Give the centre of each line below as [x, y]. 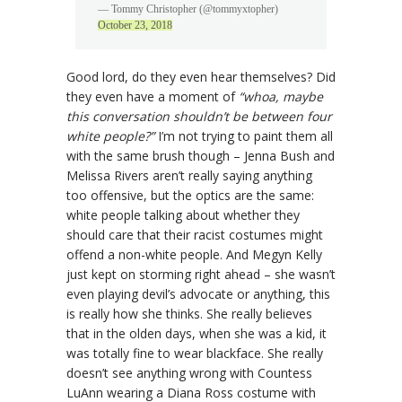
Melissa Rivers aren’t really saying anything [189, 176]
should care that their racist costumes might [195, 235]
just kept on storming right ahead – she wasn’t [201, 275]
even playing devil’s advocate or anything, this [198, 294]
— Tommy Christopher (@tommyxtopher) [188, 9]
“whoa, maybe [281, 97]
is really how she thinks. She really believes [189, 314]
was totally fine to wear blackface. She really [195, 354]
